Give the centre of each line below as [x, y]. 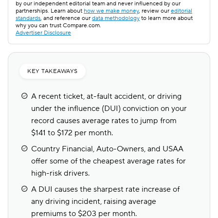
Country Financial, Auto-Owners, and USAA [107, 149]
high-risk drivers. [60, 173]
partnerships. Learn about [50, 11]
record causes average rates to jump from [104, 121]
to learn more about [166, 18]
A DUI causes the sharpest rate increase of [105, 189]
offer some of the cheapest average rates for [109, 161]
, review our [155, 11]
